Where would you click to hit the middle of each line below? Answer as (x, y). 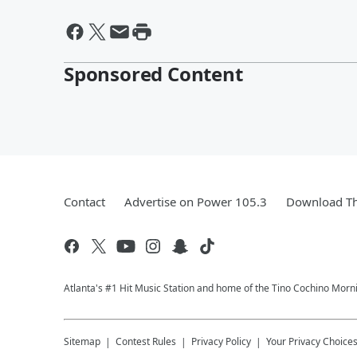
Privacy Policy (221, 341)
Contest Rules (146, 341)
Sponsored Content (153, 74)
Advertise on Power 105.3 (196, 202)
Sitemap (82, 341)
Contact (84, 202)
